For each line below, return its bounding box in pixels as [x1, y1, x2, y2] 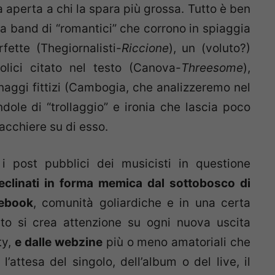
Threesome [181, 60, 243, 75]
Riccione [121, 41, 169, 55]
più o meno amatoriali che [102, 235, 251, 250]
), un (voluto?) [168, 41, 251, 55]
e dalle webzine [15, 235, 103, 250]
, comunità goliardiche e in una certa [33, 196, 250, 211]
